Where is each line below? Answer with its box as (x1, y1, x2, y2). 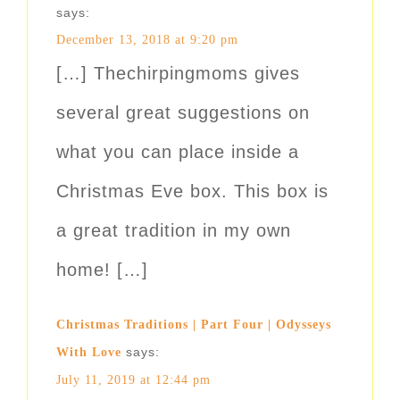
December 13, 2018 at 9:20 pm (56, 33, 238, 47)
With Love (56, 346, 121, 360)
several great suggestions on (56, 103, 310, 123)
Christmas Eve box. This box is (56, 181, 329, 202)
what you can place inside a (56, 142, 299, 162)
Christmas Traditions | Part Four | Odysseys (56, 318, 331, 332)
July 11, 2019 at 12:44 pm (56, 373, 211, 387)
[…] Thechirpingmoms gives (56, 63, 300, 84)
